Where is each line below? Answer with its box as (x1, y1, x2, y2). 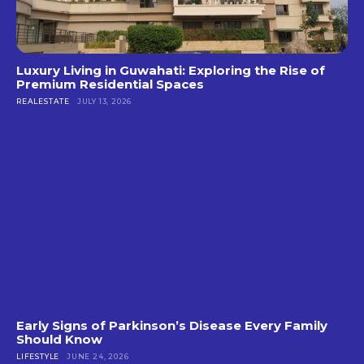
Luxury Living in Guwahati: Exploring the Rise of (16, 63, 325, 79)
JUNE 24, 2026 (67, 351, 129, 361)
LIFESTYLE (16, 351, 60, 361)
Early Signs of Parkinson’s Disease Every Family (16, 317, 327, 333)
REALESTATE (16, 97, 70, 106)
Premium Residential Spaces (16, 76, 204, 93)
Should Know (16, 331, 102, 347)
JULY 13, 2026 (76, 97, 132, 106)
